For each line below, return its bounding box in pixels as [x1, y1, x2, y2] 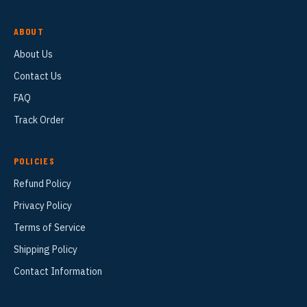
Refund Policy [14, 177, 71, 191]
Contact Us [14, 70, 62, 83]
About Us [14, 48, 53, 61]
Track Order [14, 114, 64, 127]
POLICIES [14, 155, 56, 167]
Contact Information [14, 265, 102, 278]
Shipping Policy [14, 243, 77, 256]
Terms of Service [14, 221, 86, 234]
